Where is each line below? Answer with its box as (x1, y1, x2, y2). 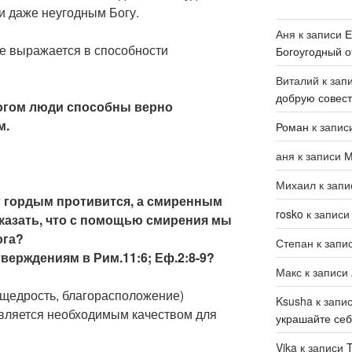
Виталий (275, 72, 319, 88)
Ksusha (275, 293, 313, 309)
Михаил (275, 177, 316, 192)
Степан (275, 235, 313, 251)
